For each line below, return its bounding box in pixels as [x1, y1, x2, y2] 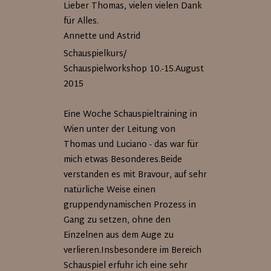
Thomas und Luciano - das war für [64, 137, 199, 152]
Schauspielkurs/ [64, 47, 127, 62]
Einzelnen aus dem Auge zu [64, 228, 174, 243]
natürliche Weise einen [64, 183, 156, 198]
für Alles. [64, 14, 99, 29]
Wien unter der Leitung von [64, 122, 176, 137]
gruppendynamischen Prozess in [64, 198, 197, 213]
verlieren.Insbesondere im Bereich [64, 243, 202, 258]
